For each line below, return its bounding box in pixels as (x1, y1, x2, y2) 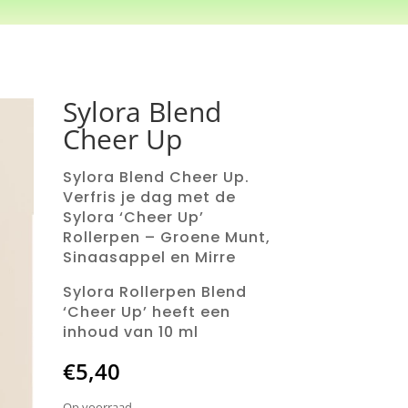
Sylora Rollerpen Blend (62, 280, 247, 302)
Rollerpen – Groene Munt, (62, 226, 270, 248)
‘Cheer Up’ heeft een (62, 301, 230, 322)
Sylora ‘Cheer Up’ (62, 206, 204, 228)
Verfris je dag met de (62, 186, 236, 208)
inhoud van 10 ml (62, 321, 199, 342)
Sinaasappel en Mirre (62, 246, 236, 268)
